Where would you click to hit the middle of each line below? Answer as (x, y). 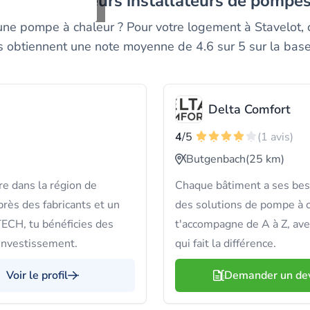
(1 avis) (275, 137)
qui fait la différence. (226, 244)
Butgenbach (216, 159)
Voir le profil (37, 275)
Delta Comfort (249, 109)
